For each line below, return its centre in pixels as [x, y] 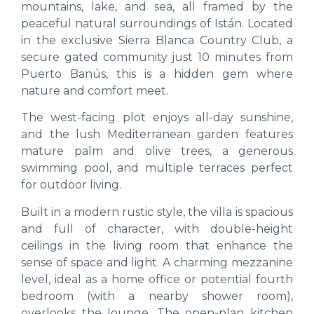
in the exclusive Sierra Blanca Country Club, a [157, 40]
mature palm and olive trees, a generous [157, 151]
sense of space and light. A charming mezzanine [157, 262]
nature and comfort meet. [95, 90]
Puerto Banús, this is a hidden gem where [157, 74]
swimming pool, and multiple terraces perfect [157, 168]
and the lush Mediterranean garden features [157, 135]
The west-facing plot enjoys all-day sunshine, [157, 118]
